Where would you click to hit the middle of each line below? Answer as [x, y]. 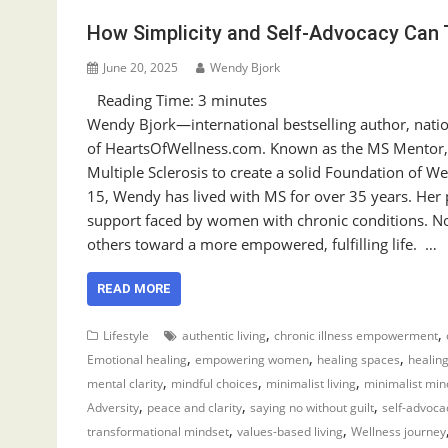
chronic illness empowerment [356, 335]
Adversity [113, 407]
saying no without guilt [312, 407]
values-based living [290, 431]
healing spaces [358, 359]
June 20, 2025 [140, 67]
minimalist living [311, 383]
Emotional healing [137, 359]
